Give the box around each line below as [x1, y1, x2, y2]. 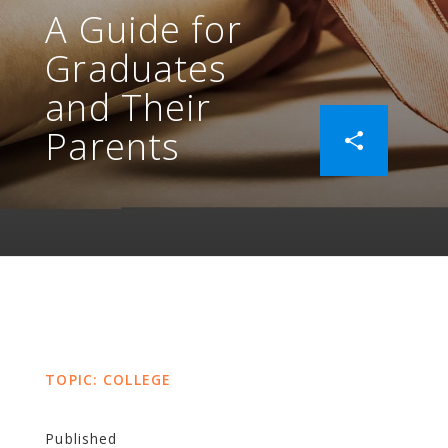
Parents [45, 122, 181, 171]
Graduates [45, 44, 228, 93]
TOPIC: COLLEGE [45, 370, 172, 389]
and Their [45, 83, 212, 132]
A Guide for [45, 5, 242, 54]
